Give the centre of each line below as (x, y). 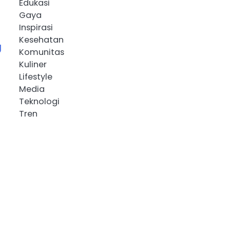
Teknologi (39, 102)
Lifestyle (35, 77)
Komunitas (41, 52)
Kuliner (33, 65)
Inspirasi (36, 28)
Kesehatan (41, 40)
